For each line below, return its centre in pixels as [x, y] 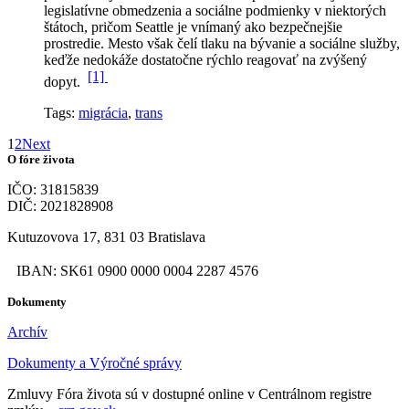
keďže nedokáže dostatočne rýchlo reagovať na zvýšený [205, 59]
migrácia [103, 113]
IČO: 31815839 [53, 190]
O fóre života [41, 160]
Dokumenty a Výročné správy [94, 363]
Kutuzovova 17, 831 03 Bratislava [106, 237]
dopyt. [64, 82]
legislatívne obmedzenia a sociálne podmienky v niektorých [215, 10]
